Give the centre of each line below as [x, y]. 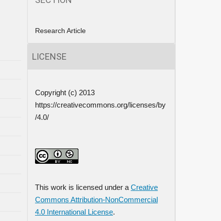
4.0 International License [74, 212]
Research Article [60, 30]
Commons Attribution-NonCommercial [96, 200]
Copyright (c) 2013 [65, 92]
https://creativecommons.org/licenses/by [100, 105]
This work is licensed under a [83, 187]
